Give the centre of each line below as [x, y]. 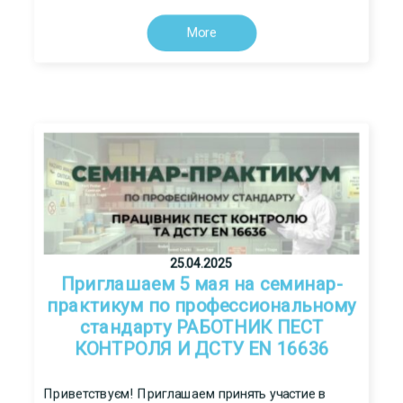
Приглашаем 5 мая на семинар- [201, 285]
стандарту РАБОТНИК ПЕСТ [201, 328]
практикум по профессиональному [201, 306]
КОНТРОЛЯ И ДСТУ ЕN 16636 [201, 349]
